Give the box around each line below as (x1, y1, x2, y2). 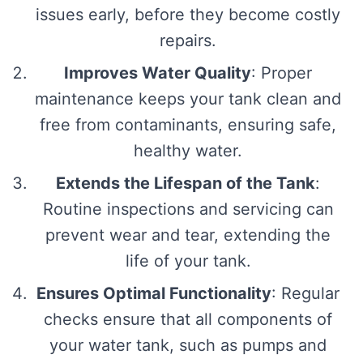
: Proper (251, 62, 312, 83)
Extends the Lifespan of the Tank (56, 173, 315, 193)
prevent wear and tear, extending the (45, 224, 331, 245)
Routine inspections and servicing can (42, 199, 334, 219)
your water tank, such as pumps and (49, 335, 327, 355)
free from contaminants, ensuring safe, (40, 114, 336, 135)
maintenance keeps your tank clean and (35, 88, 341, 109)
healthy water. (134, 140, 242, 160)
